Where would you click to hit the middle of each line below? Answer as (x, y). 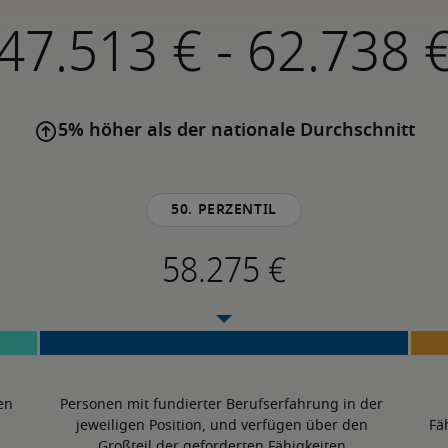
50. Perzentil (224, 210)
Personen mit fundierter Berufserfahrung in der (222, 405)
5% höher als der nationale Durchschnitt (236, 131)
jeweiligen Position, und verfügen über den (221, 426)
